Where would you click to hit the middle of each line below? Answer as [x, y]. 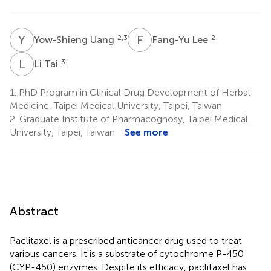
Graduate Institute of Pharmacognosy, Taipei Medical [132, 119]
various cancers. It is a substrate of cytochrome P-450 [127, 253]
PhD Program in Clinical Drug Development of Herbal [133, 92]
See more [146, 132]
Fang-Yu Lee [181, 39]
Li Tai [47, 64]
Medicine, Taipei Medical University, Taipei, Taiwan [116, 105]
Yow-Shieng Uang [75, 39]
